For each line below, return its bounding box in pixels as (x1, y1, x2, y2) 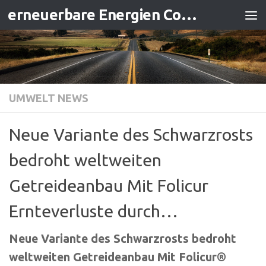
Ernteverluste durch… (9, 201, 178, 220)
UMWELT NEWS (9, 91, 88, 104)
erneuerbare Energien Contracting (180, 7, 197, 23)
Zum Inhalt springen (16, 11, 131, 26)
